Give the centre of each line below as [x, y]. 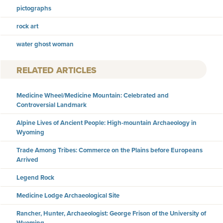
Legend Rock [35, 178]
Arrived [27, 160]
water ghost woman [45, 44]
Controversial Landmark [52, 105]
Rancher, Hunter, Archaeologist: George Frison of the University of [111, 214]
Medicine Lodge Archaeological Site [68, 196]
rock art [27, 26]
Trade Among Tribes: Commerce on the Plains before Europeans [110, 150]
